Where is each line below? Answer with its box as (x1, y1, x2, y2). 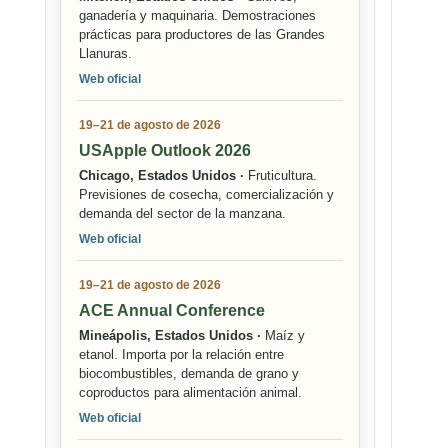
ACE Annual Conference (79, 302, 265, 320)
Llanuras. (79, 46, 132, 62)
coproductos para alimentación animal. (79, 385, 302, 401)
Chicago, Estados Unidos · (79, 168, 244, 184)
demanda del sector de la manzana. (79, 206, 286, 222)
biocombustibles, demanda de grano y (79, 366, 299, 382)
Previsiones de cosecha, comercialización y (79, 187, 334, 203)
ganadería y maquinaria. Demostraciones (79, 8, 316, 24)
